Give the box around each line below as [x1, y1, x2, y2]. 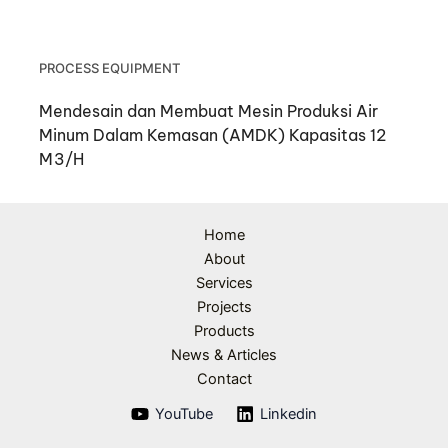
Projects [196, 298, 252, 316]
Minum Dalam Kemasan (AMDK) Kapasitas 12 [39, 124, 387, 145]
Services [195, 274, 253, 292]
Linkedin [260, 405, 318, 424]
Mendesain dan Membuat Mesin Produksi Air [39, 100, 379, 121]
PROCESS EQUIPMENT [39, 60, 182, 77]
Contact [196, 370, 252, 388]
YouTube [154, 405, 213, 424]
